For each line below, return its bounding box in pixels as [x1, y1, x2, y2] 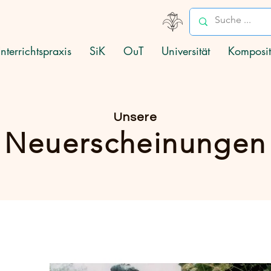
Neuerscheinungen [4, 126, 267, 160]
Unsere [113, 111, 157, 123]
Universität [162, 44, 210, 58]
